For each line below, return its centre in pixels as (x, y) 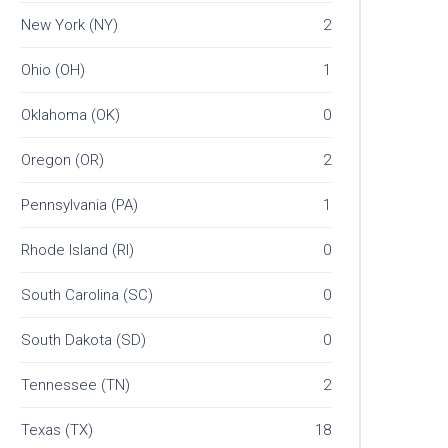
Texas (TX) (57, 430)
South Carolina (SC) (87, 295)
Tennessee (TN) (75, 385)
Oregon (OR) (62, 160)
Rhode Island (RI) (77, 250)
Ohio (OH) (53, 70)
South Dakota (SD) (83, 340)
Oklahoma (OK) (70, 115)
